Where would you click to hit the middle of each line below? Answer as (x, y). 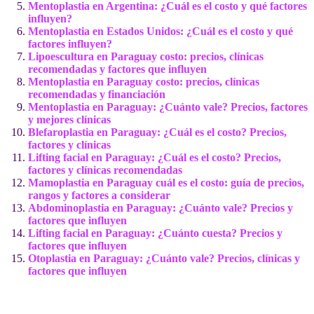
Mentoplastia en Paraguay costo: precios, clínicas (144, 81)
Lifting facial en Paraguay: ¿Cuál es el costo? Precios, (155, 157)
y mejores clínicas (69, 119)
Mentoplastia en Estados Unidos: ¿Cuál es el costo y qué (161, 31)
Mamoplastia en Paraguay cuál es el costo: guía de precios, (166, 182)
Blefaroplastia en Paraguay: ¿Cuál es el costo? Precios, (157, 132)
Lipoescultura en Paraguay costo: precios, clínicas (146, 56)
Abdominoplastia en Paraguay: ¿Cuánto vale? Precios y (161, 207)
